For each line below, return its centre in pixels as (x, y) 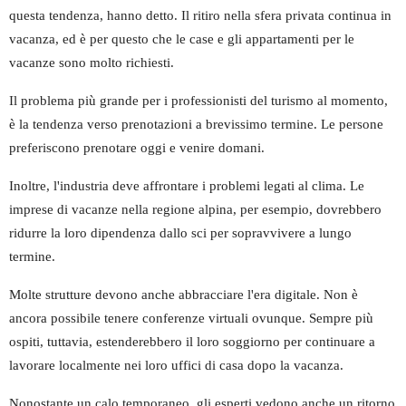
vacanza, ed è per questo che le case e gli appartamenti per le (182, 39)
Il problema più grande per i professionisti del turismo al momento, (198, 100)
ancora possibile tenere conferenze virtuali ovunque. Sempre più (191, 318)
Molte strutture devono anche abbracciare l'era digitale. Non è (184, 294)
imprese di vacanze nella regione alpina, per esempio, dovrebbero (195, 209)
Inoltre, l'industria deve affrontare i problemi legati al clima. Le (187, 185)
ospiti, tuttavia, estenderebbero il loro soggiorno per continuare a (192, 341)
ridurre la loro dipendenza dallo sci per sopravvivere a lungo (180, 232)
